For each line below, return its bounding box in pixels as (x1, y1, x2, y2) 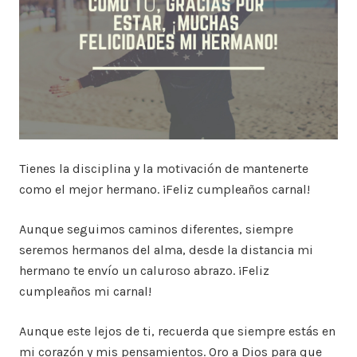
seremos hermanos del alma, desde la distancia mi (19, 242, 313, 258)
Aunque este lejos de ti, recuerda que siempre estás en (19, 324, 335, 339)
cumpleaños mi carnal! (19, 284, 151, 300)
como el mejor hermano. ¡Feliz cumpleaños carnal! (19, 182, 310, 198)
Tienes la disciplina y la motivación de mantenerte (19, 161, 308, 177)
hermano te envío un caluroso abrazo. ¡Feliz (19, 263, 269, 279)
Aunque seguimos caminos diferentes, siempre (19, 222, 293, 237)
